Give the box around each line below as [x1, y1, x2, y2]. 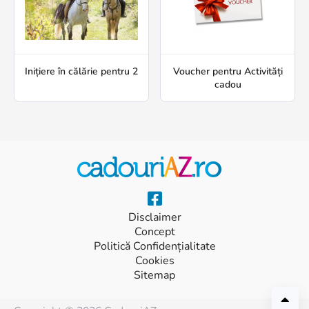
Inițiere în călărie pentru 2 [25, 65, 138, 79]
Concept [134, 224, 175, 240]
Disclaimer [128, 210, 181, 226]
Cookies [134, 253, 175, 269]
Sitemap [134, 268, 175, 283]
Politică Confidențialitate [93, 239, 216, 255]
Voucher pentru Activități [172, 65, 283, 79]
